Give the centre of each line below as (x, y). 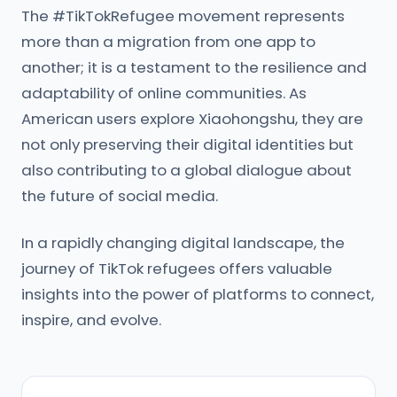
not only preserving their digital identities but (187, 144)
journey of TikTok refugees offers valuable (177, 269)
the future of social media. (120, 196)
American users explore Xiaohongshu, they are (192, 119)
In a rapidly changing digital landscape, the (183, 243)
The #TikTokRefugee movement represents (183, 16)
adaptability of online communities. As (164, 93)
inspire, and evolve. (91, 320)
